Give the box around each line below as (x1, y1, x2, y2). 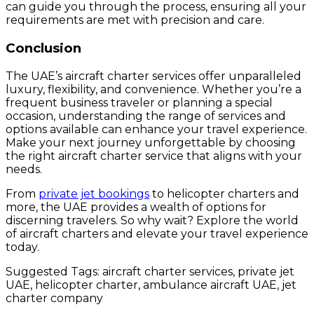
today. (6, 240, 39, 254)
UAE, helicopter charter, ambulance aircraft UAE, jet (6, 278, 296, 292)
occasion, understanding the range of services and (6, 109, 286, 123)
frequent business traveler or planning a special (6, 95, 273, 109)
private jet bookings (39, 186, 149, 200)
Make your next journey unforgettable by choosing (6, 135, 296, 149)
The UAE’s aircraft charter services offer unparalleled (6, 69, 301, 83)
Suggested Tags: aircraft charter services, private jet (6, 264, 294, 278)
